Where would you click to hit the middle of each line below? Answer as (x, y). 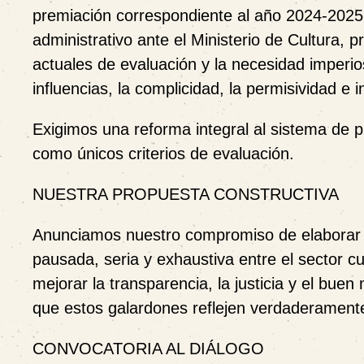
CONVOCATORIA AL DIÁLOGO (148, 349)
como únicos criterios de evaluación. (163, 154)
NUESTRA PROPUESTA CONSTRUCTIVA (186, 194)
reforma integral (191, 129)
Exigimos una (83, 129)
